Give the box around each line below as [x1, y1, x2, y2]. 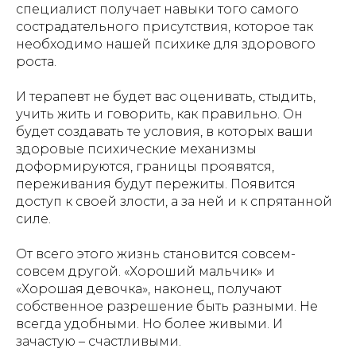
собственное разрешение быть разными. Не [16, 299, 318, 314]
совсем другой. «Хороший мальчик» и [16, 264, 275, 279]
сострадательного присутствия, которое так [16, 19, 313, 34]
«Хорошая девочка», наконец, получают [16, 281, 281, 296]
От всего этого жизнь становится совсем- [16, 246, 296, 261]
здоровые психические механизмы [16, 141, 257, 157]
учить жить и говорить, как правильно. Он [16, 106, 303, 122]
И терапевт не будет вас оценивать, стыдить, [16, 89, 315, 104]
